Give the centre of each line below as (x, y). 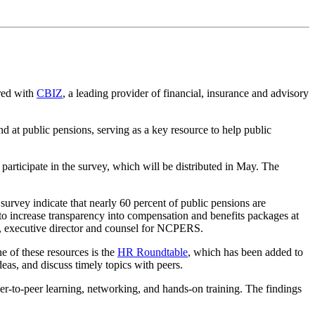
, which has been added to (245, 252)
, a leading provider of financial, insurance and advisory (186, 94)
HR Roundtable (153, 252)
